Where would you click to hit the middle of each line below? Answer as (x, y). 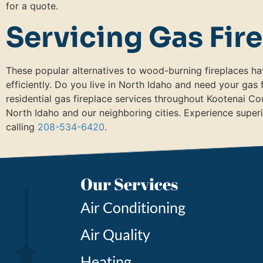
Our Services (129, 184)
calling (22, 127)
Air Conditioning (133, 208)
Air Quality (116, 235)
